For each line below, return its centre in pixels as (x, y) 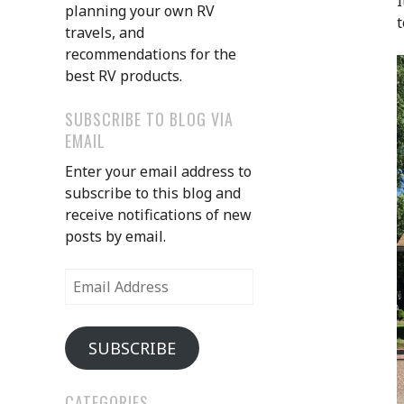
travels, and (105, 32)
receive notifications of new (158, 214)
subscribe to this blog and (153, 193)
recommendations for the (151, 54)
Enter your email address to (158, 171)
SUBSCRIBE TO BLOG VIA (149, 119)
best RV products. (124, 75)
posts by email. (115, 236)
